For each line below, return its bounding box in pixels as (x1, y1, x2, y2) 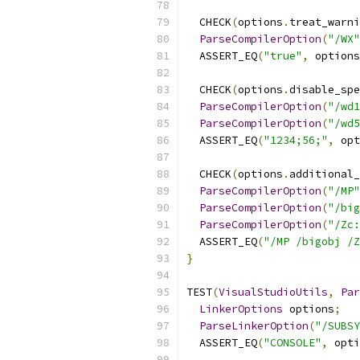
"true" (264, 49, 302, 63)
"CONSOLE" (264, 336, 321, 350)
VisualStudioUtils (219, 285, 328, 299)
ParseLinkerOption (199, 319, 309, 333)
